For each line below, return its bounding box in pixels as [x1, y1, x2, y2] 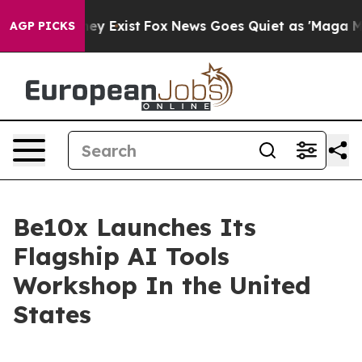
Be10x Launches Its [13, 212, 256, 242]
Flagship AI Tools [13, 241, 229, 271]
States [13, 299, 91, 330]
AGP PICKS [10, 19, 75, 33]
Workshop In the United [13, 270, 311, 301]
